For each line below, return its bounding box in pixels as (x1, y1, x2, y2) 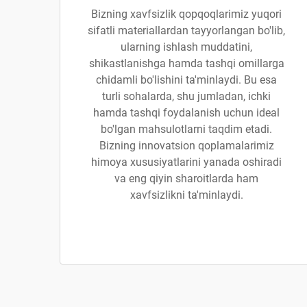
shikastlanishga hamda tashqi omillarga (88, 57, 284, 70)
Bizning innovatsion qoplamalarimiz (99, 139, 274, 152)
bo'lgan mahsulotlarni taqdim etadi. (101, 123, 272, 136)
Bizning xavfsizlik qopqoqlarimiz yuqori (91, 8, 282, 21)
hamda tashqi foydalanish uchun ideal (93, 106, 280, 119)
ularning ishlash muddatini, (121, 40, 252, 53)
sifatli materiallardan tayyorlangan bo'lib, (88, 24, 285, 37)
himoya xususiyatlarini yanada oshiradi (91, 156, 282, 169)
